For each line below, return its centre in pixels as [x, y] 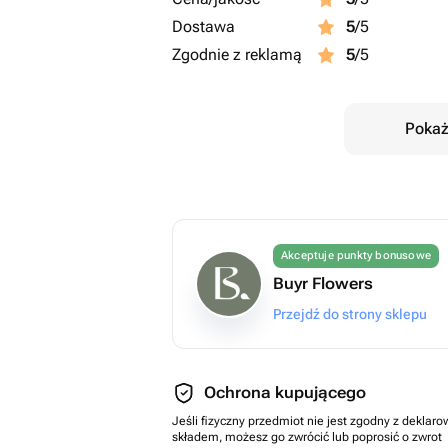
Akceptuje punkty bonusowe [356, 255]
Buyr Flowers [323, 283]
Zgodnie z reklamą [237, 54]
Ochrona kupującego [285, 392]
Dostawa [203, 26]
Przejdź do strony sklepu [350, 314]
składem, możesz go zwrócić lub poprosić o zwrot [307, 437]
